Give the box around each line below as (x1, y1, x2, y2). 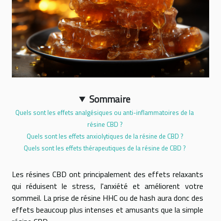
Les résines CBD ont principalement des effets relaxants (12, 168, 203, 180)
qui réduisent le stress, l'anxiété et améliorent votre (12, 180, 203, 192)
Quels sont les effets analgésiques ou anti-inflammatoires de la (15, 107, 194, 117)
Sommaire (89, 91, 130, 106)
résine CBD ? (87, 119, 122, 129)
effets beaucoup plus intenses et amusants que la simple (12, 203, 203, 216)
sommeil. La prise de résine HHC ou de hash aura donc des (12, 191, 203, 204)
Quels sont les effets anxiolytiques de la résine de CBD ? (26, 131, 183, 141)
